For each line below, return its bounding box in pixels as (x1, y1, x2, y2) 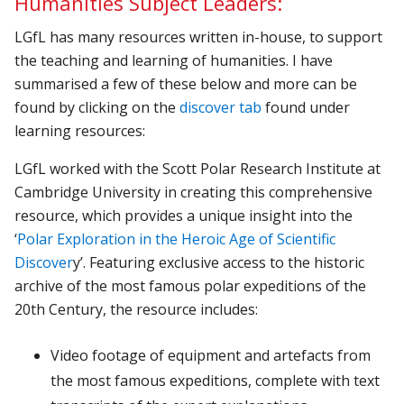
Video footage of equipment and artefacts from (50, 344, 372, 365)
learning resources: (14, 120, 146, 141)
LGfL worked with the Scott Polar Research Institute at (14, 158, 381, 179)
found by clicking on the (14, 96, 180, 117)
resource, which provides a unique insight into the (14, 205, 353, 225)
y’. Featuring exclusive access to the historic (73, 252, 365, 272)
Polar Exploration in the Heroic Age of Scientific (17, 228, 336, 249)
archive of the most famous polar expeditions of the (14, 275, 367, 296)
